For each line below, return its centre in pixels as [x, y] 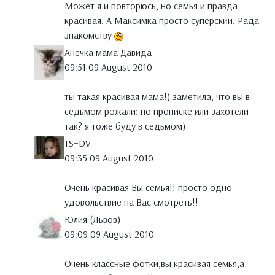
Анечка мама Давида [108, 52]
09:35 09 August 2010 [109, 158]
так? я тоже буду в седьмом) [125, 126]
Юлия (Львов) [92, 219]
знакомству [89, 35]
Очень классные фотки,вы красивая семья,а [154, 264]
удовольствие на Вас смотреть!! [131, 202]
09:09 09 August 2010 [109, 234]
